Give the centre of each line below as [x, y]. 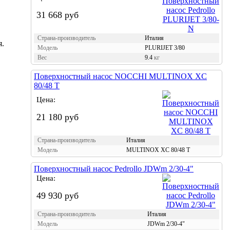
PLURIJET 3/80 [165, 47]
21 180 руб [57, 117]
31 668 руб [57, 15]
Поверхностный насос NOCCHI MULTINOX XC [120, 76]
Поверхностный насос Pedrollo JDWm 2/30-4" [114, 168]
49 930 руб [57, 195]
